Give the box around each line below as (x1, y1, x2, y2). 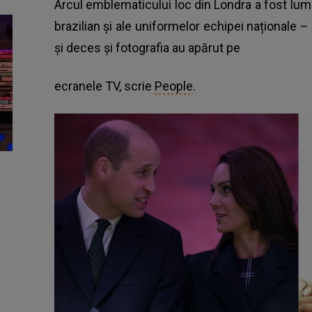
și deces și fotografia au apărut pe (54, 40, 240, 55)
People (154, 78, 193, 93)
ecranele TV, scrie (54, 78, 155, 93)
